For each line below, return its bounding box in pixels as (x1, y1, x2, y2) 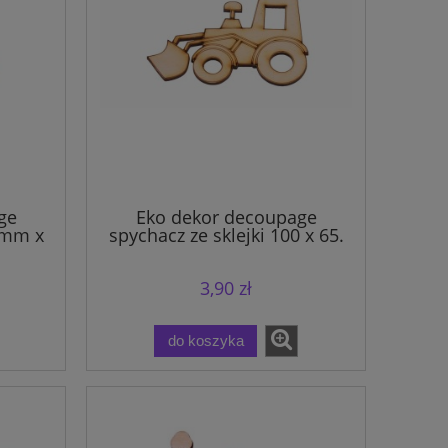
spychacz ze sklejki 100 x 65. (108, 223, 344, 248)
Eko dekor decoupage (135, 205, 317, 230)
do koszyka (167, 332, 244, 350)
